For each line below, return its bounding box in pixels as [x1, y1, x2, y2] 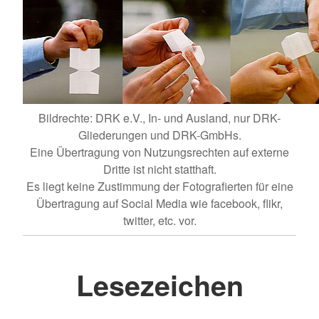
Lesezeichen [75, 264, 244, 305]
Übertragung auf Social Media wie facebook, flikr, [36, 194, 283, 211]
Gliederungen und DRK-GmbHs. [78, 126, 241, 143]
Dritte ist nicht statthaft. [103, 160, 216, 177]
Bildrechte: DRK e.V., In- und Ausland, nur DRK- [38, 109, 281, 126]
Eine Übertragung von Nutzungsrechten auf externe [30, 143, 289, 160]
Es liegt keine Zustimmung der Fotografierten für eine [26, 177, 293, 194]
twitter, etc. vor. [122, 211, 197, 229]
